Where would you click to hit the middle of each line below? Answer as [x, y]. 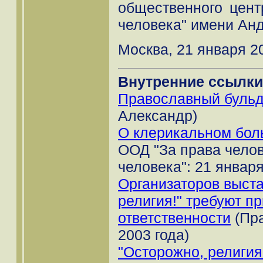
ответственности [174, 218]
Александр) [158, 115]
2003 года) [154, 235]
